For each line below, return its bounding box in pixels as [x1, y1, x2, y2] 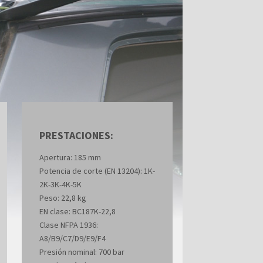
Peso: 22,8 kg [39, 193, 87, 203]
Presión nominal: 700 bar [39, 247, 125, 257]
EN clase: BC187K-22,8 [39, 206, 116, 217]
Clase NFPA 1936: [39, 220, 99, 230]
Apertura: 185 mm [39, 152, 102, 163]
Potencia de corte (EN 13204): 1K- [39, 166, 156, 176]
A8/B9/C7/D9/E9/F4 [39, 233, 106, 244]
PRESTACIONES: [39, 129, 114, 142]
